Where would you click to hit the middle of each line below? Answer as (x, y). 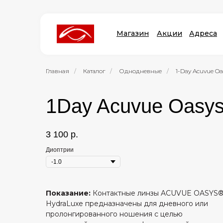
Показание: (69, 193)
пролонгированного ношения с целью (114, 214)
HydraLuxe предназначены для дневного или (127, 204)
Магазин (133, 33)
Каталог (94, 71)
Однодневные (140, 71)
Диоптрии (60, 150)
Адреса (203, 33)
